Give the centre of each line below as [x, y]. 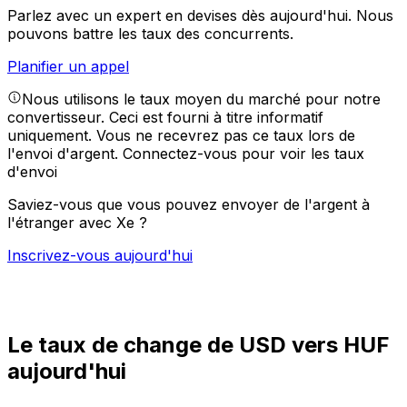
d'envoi [32, 172]
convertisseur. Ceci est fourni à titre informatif [165, 118]
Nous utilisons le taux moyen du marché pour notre [201, 99]
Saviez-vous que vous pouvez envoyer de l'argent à [189, 205]
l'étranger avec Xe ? [77, 223]
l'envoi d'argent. [65, 154]
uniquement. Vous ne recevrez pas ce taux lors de [181, 136]
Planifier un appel [68, 67]
